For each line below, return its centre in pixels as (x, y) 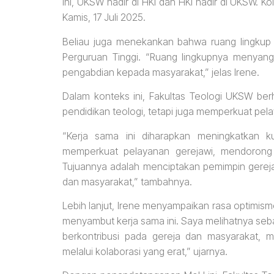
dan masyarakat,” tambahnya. (127, 181)
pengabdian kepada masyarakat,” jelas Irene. (161, 72)
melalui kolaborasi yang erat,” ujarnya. (145, 252)
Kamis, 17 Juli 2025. (104, 17)
